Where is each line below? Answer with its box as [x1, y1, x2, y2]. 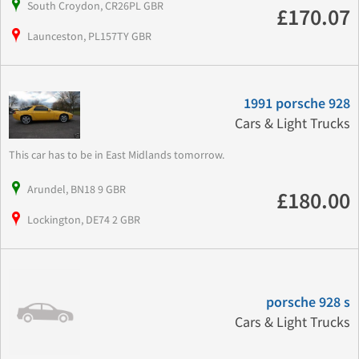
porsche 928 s [265, 293, 350, 311]
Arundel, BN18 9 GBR [27, 181, 126, 196]
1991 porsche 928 [243, 95, 350, 112]
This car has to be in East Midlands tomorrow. [9, 147, 229, 162]
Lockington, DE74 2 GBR [27, 212, 140, 227]
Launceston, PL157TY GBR [27, 28, 151, 43]
